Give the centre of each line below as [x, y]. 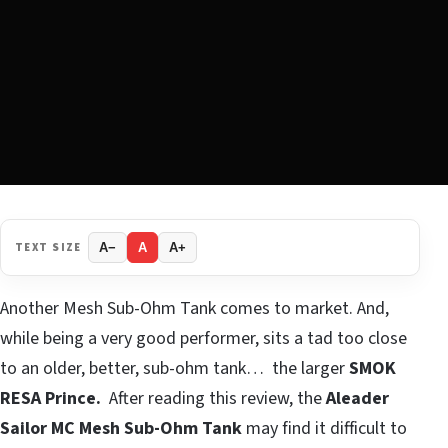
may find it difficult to [324, 429]
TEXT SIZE [48, 247]
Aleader [357, 399]
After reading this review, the [215, 399]
